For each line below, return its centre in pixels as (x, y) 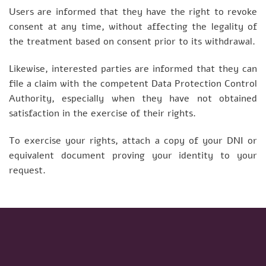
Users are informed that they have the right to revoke (133, 12)
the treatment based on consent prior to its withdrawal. (132, 42)
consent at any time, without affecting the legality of (133, 27)
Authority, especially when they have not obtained (133, 98)
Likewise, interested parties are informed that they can (133, 69)
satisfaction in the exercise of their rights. (102, 113)
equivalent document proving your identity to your (133, 155)
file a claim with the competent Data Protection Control (133, 83)
